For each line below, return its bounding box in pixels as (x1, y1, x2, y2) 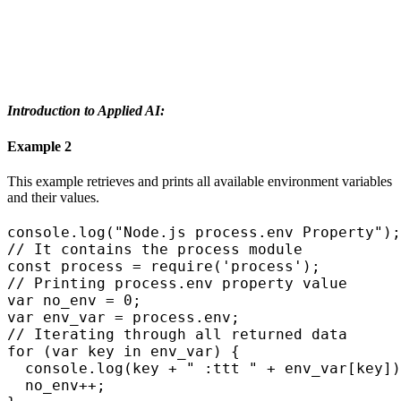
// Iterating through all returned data (7, 325, 347, 343)
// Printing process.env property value (7, 274, 347, 292)
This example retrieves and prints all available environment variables (7, 173, 392, 189)
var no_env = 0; (7, 291, 141, 309)
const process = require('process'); (7, 257, 320, 275)
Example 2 (7, 138, 72, 154)
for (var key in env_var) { (7, 342, 240, 360)
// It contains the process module (7, 240, 303, 258)
